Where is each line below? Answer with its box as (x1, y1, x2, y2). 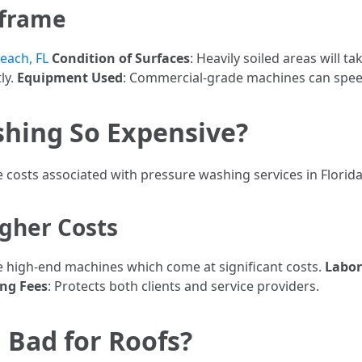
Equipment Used (17, 69, 123, 86)
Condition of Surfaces (52, 49, 190, 67)
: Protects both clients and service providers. (48, 277, 319, 295)
